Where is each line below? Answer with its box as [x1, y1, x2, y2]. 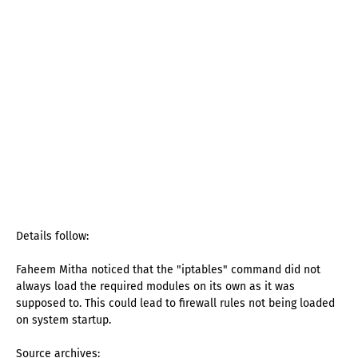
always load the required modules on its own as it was [16, 280, 295, 294]
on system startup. [16, 313, 111, 328]
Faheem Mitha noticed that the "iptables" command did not [16, 263, 320, 277]
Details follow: [16, 229, 89, 244]
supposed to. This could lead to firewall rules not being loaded [16, 296, 335, 311]
